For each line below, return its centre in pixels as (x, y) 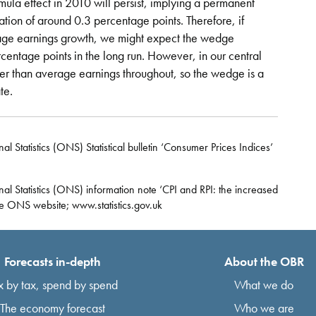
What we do (264, 284)
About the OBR (264, 261)
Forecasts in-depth (52, 261)
